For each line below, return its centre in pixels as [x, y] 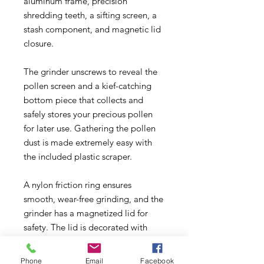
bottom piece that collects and [83, 100]
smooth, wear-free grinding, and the [93, 199]
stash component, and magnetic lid [92, 29]
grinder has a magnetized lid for [86, 213]
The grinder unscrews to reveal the [90, 71]
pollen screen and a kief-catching [88, 85]
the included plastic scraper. [78, 156]
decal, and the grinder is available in [94, 255]
